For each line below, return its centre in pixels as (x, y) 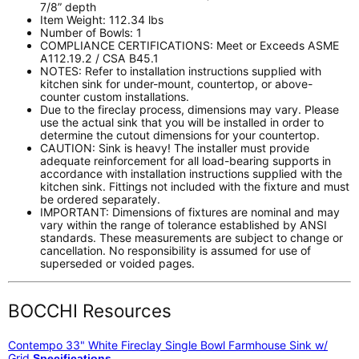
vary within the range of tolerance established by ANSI (184, 224)
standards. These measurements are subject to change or (192, 237)
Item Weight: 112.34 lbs (102, 19)
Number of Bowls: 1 (91, 32)
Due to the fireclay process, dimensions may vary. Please (190, 109)
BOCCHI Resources (90, 311)
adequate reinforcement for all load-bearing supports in (186, 160)
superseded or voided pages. (117, 263)
